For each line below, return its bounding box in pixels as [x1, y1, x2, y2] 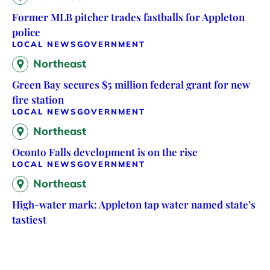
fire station [12, 93, 64, 107]
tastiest [12, 213, 46, 227]
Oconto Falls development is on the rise [12, 145, 198, 159]
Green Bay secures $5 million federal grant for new [12, 78, 250, 92]
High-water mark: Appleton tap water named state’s [12, 198, 256, 212]
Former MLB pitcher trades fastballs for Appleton [12, 10, 245, 24]
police [12, 25, 40, 39]
